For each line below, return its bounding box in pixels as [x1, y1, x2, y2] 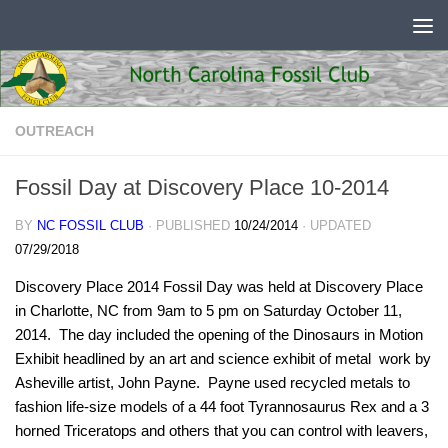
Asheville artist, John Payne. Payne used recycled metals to [15, 373, 410, 391]
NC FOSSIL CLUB [37, 217, 144, 233]
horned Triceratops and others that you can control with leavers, [15, 421, 428, 439]
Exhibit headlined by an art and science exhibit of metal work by [15, 349, 431, 367]
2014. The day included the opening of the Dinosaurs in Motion [15, 325, 423, 343]
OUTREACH [15, 122, 94, 139]
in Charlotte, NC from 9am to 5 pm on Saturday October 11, [15, 301, 402, 319]
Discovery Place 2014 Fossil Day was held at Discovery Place [15, 277, 423, 295]
